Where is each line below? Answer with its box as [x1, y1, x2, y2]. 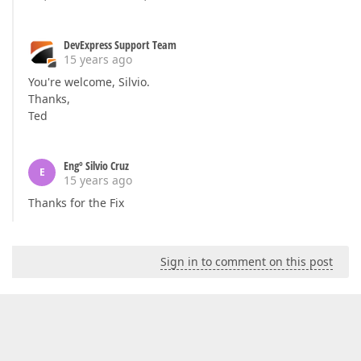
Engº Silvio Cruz [64, 158, 129, 173]
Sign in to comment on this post [160, 254, 333, 269]
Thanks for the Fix [28, 195, 124, 210]
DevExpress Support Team [64, 37, 176, 52]
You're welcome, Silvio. [28, 74, 150, 89]
